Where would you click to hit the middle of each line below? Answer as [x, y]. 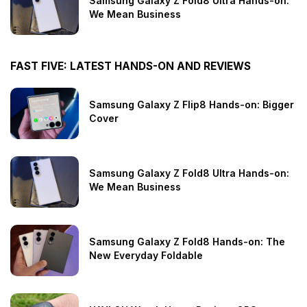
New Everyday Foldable [146, 256]
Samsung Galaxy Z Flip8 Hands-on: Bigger [192, 105]
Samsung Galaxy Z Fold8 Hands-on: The [187, 242]
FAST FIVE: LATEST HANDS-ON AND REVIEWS [131, 66]
